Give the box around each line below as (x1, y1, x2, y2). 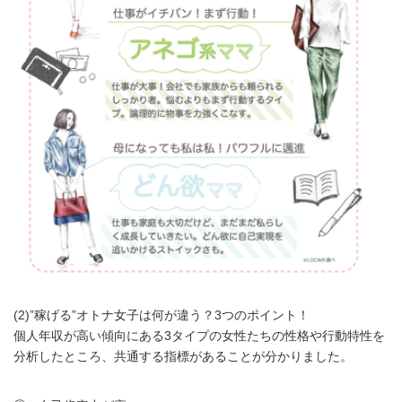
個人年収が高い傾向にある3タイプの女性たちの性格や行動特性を (13, 329, 385, 344)
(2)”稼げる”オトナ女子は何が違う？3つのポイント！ (13, 309, 310, 323)
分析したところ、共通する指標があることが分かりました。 (13, 350, 353, 364)
